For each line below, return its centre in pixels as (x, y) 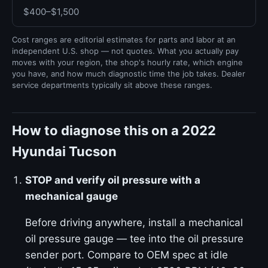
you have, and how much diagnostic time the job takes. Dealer (129, 74)
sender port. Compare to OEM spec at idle (127, 255)
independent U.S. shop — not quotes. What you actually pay (125, 51)
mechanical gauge (71, 196)
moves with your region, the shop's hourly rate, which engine (127, 62)
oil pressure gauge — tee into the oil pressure (134, 239)
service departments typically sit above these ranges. (112, 85)
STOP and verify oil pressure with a (113, 180)
